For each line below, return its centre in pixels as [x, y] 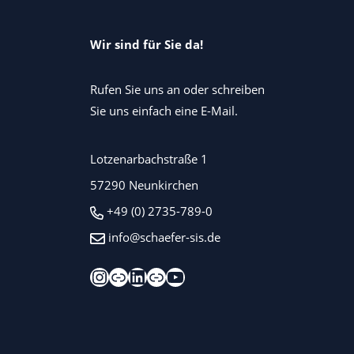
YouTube [204, 276]
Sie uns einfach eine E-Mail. [164, 111]
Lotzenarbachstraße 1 [149, 159]
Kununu [181, 276]
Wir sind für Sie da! [146, 45]
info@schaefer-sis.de [164, 237]
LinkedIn [165, 276]
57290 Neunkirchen [144, 185]
